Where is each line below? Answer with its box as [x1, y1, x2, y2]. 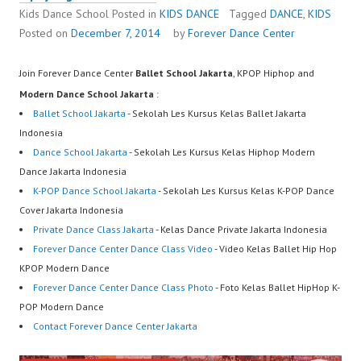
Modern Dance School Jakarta [19, 88, 154, 101]
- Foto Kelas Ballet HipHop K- [214, 281, 340, 294]
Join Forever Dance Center [19, 67, 135, 80]
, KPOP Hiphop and [233, 67, 314, 80]
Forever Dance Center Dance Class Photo [33, 281, 214, 294]
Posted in [112, 6, 160, 22]
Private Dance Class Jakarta [33, 223, 154, 236]
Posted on [19, 26, 71, 41]
